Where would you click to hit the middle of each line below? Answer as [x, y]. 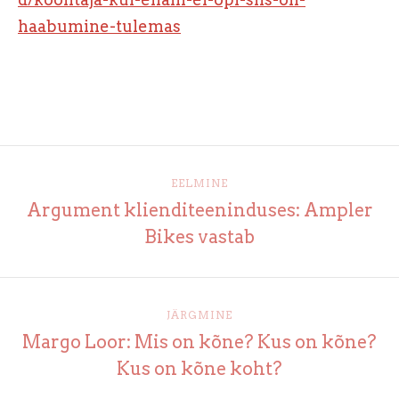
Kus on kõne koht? [199, 369]
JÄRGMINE [199, 315]
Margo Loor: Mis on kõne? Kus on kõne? [199, 342]
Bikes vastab [199, 237]
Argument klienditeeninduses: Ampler [199, 210]
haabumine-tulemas [99, 26]
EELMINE [199, 183]
